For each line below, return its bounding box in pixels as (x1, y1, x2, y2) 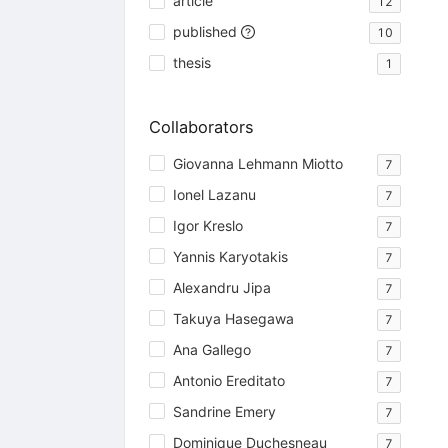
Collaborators (148, 117, 254, 138)
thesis (172, 54, 211, 72)
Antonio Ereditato (172, 371, 285, 389)
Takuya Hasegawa (172, 309, 294, 327)
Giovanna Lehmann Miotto (172, 154, 343, 172)
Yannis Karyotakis (172, 247, 288, 265)
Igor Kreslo (172, 216, 243, 234)
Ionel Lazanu (172, 185, 256, 203)
